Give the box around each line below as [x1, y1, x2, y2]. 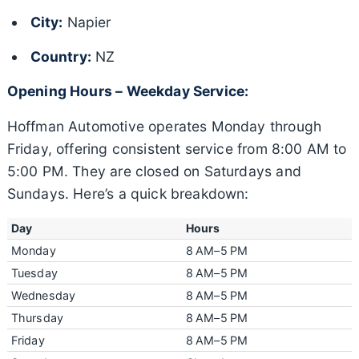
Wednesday [10, 288, 76, 302]
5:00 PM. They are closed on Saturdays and [6, 162, 301, 179]
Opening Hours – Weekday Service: [6, 82, 249, 99]
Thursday [10, 310, 64, 325]
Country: [30, 47, 91, 65]
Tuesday [10, 265, 58, 280]
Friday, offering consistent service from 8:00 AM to [6, 139, 347, 157]
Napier [63, 13, 111, 30]
